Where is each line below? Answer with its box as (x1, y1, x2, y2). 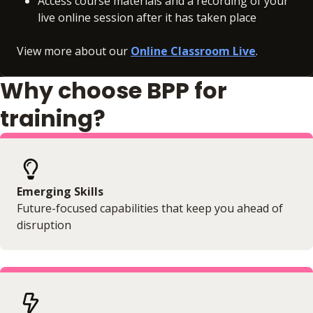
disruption (17, 217, 71, 233)
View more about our (17, 43, 131, 59)
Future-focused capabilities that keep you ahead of (17, 200, 283, 216)
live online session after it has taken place (38, 9, 256, 25)
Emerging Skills (17, 183, 103, 199)
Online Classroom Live (131, 43, 256, 59)
